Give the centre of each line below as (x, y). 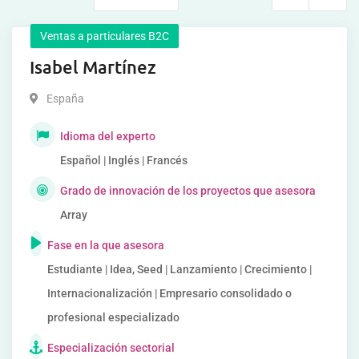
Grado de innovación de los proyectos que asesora (188, 191)
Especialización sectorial (111, 348)
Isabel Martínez (93, 67)
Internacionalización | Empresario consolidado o (169, 293)
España (65, 99)
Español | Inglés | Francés (124, 160)
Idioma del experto (108, 136)
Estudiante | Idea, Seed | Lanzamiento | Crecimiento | (179, 269)
